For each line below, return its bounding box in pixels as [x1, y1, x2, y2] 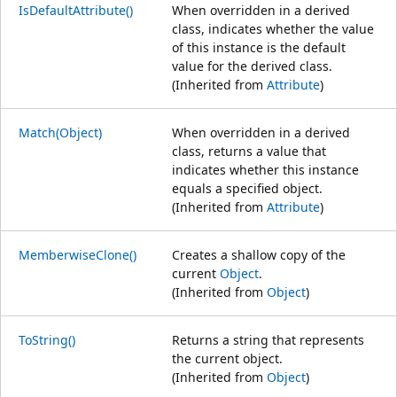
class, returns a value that [172, 142, 326, 160]
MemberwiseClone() [19, 245, 136, 263]
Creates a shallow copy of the [172, 245, 346, 263]
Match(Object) [19, 123, 102, 141]
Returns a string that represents [172, 331, 364, 348]
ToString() [19, 331, 75, 348]
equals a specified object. [172, 179, 323, 197]
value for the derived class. [172, 57, 332, 74]
